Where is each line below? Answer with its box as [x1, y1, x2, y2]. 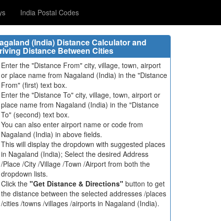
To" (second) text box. [1, 110, 70, 119]
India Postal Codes [20, 7, 79, 17]
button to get [123, 179, 165, 188]
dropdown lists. [1, 169, 48, 179]
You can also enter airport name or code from [1, 119, 143, 129]
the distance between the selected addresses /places [1, 188, 166, 198]
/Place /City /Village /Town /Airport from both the [1, 159, 150, 169]
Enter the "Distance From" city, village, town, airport [1, 60, 161, 70]
